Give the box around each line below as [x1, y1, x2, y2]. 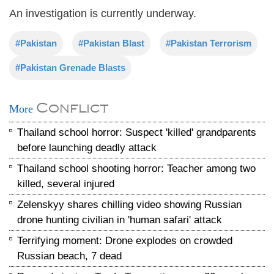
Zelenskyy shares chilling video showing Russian [17, 199, 242, 210]
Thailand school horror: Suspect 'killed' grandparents [17, 127, 256, 138]
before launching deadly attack [17, 142, 157, 154]
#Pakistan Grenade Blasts [15, 62, 125, 73]
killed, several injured [17, 178, 114, 190]
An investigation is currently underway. [9, 7, 196, 20]
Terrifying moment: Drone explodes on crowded [17, 235, 232, 246]
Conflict [36, 100, 108, 116]
